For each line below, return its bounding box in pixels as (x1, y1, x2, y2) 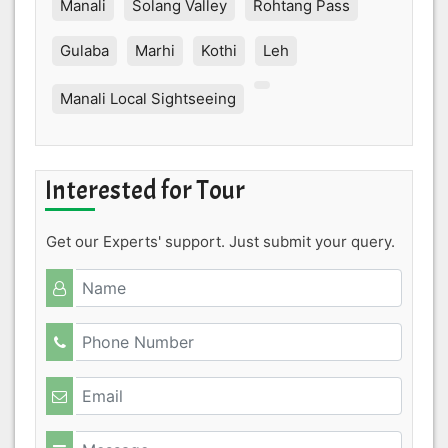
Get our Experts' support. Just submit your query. (46, 231, 395, 251)
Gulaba (60, 40, 109, 60)
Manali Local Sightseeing (60, 88, 236, 108)
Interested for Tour (45, 173, 245, 207)
